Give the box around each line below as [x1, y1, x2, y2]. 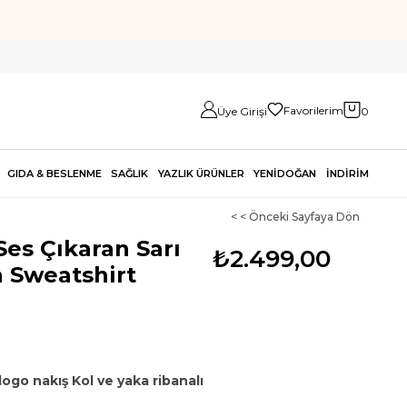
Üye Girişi [217, 104, 267, 118]
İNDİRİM [325, 167, 369, 180]
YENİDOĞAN [253, 167, 317, 180]
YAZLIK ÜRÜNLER [157, 167, 244, 180]
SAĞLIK [111, 167, 149, 180]
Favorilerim [283, 104, 343, 118]
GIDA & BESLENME [6, 167, 102, 180]
